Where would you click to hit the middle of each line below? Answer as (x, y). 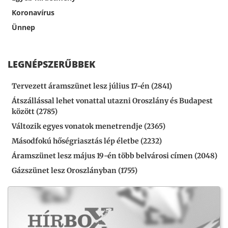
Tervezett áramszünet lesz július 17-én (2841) (92, 86)
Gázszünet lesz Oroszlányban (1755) (75, 171)
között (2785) (35, 112)
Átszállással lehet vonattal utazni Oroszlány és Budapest (112, 101)
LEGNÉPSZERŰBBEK (51, 64)
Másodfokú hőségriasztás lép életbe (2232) (87, 141)
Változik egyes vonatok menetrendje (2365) (89, 126)
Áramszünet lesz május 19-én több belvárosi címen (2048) (115, 156)
